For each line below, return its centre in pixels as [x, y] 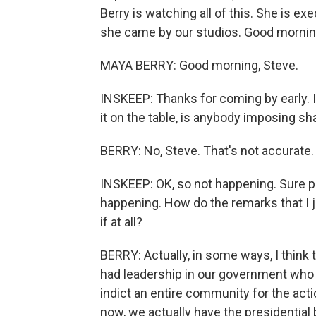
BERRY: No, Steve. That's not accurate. [207, 151]
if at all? [121, 222]
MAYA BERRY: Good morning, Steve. [199, 65]
